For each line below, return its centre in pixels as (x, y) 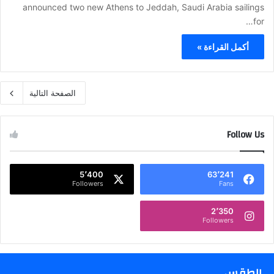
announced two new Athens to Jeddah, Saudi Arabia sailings (143, 7)
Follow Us (246, 135)
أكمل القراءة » (223, 46)
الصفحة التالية (53, 93)
